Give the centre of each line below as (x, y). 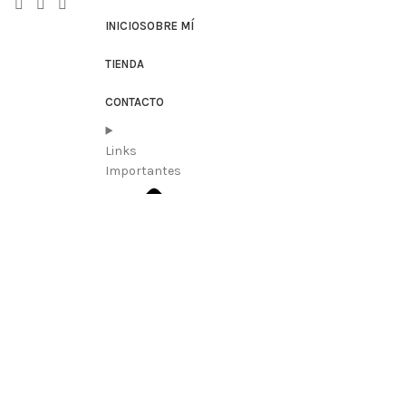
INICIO (123, 25)
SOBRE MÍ (167, 25)
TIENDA (125, 63)
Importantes (144, 170)
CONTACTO (135, 101)
